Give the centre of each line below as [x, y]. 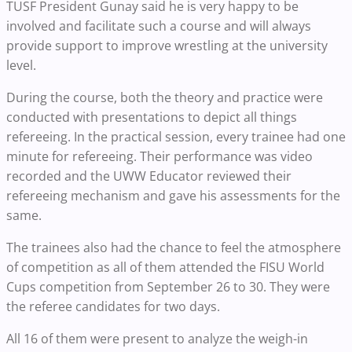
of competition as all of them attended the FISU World [165, 267]
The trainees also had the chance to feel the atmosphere [174, 247]
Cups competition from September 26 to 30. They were [168, 286]
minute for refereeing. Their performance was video [159, 156]
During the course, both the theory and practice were [165, 97]
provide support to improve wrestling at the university [167, 45]
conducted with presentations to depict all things [152, 117]
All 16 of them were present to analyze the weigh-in [157, 338]
